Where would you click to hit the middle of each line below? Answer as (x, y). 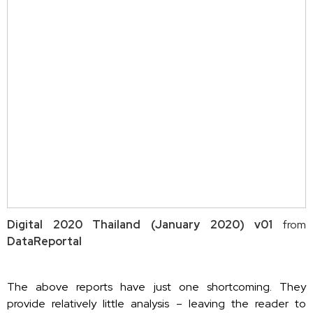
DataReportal (44, 241)
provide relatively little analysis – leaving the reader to (156, 303)
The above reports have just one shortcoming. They (156, 286)
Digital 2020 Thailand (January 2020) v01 (140, 224)
